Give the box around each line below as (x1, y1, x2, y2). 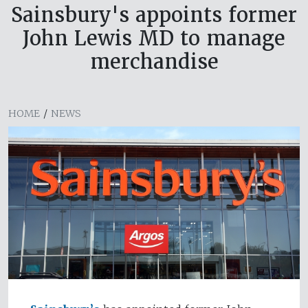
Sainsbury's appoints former (11, 2, 297, 28)
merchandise (89, 49, 219, 75)
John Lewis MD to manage (23, 25, 285, 52)
